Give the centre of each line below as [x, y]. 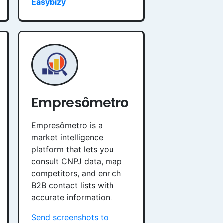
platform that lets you [72, 149]
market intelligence [67, 137]
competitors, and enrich [76, 173]
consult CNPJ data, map [77, 161]
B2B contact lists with [72, 185]
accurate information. [72, 197]
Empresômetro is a [67, 125]
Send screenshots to [70, 217]
